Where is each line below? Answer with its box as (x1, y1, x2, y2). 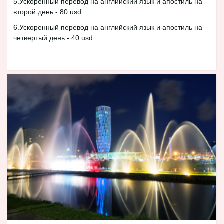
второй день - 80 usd (13, 7, 81, 16)
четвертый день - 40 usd (13, 33, 93, 42)
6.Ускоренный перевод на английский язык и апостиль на (13, 23, 202, 31)
